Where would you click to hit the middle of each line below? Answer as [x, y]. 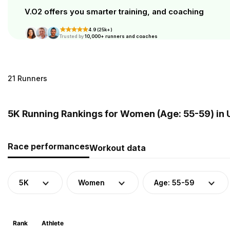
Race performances [49, 146]
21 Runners [27, 78]
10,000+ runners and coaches [121, 36]
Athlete [52, 223]
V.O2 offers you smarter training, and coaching [114, 12]
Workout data [118, 148]
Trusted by [72, 36]
